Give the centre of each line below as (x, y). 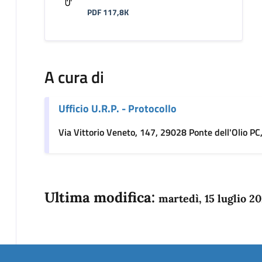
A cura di (74, 77)
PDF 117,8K (108, 13)
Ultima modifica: (101, 197)
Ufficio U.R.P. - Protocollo (117, 108)
